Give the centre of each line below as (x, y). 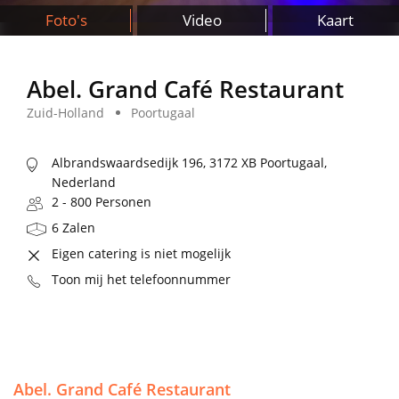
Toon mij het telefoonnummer (141, 280)
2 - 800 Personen (102, 202)
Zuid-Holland (65, 113)
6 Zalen (73, 228)
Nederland (84, 183)
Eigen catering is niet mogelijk (141, 254)
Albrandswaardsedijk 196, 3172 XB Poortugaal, (189, 163)
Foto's (66, 20)
